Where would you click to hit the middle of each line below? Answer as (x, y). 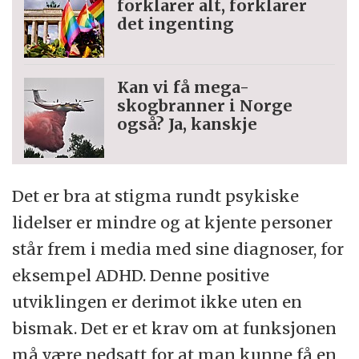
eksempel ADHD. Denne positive (141, 275)
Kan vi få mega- (184, 87)
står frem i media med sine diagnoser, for (178, 248)
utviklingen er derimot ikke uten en (157, 301)
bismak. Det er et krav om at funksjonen (175, 328)
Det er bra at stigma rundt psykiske (156, 196)
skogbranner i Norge (205, 105)
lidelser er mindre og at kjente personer (173, 222)
